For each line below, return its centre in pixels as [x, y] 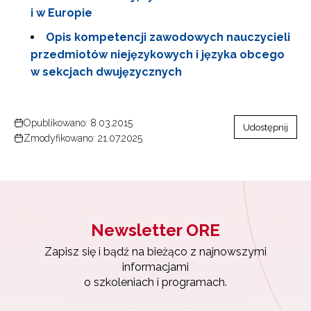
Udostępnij [266, 127]
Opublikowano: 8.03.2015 [78, 123]
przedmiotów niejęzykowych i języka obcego [158, 54]
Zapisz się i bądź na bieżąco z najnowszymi [155, 252]
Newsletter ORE [155, 230]
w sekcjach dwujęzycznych [106, 72]
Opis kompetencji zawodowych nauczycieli [168, 37]
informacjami [155, 267]
